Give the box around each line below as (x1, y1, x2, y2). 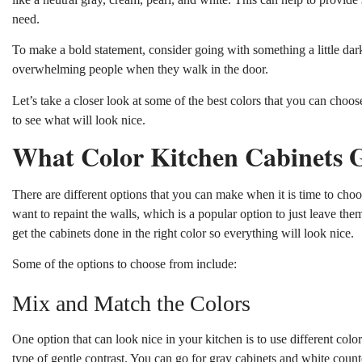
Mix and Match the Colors (12, 291, 250, 317)
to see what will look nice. (12, 112, 145, 127)
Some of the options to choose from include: (12, 257, 237, 271)
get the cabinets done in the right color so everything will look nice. (12, 225, 354, 240)
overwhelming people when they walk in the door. (12, 62, 268, 77)
